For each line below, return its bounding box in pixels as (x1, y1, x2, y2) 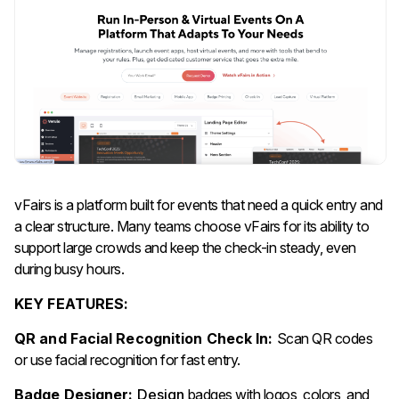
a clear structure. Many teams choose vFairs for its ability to (14, 217, 369, 236)
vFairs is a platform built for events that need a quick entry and (14, 196, 383, 215)
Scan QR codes (276, 330, 373, 348)
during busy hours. (14, 260, 127, 279)
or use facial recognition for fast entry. (14, 351, 240, 370)
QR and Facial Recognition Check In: (14, 330, 277, 348)
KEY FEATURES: (14, 295, 129, 313)
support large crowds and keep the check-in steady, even (14, 239, 356, 257)
